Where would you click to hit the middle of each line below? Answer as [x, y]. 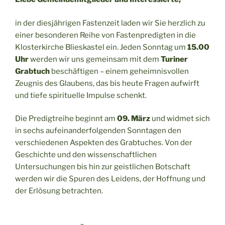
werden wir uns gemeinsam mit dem [95, 59]
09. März [134, 119]
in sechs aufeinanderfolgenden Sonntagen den [98, 131]
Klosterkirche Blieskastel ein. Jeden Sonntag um [101, 47]
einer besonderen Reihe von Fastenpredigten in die [105, 35]
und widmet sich [180, 119]
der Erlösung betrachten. [59, 191]
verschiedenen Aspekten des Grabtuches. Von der [104, 143]
